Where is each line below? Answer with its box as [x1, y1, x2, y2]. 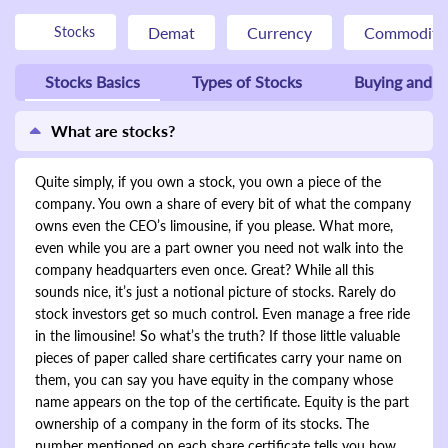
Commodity [364, 22, 446, 42]
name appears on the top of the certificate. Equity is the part [35, 392, 409, 410]
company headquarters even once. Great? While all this [35, 260, 374, 278]
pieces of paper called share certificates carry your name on [35, 348, 402, 366]
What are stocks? [51, 120, 175, 140]
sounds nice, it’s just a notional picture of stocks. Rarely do [35, 282, 396, 300]
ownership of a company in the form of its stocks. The [35, 414, 369, 432]
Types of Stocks [192, 71, 302, 91]
